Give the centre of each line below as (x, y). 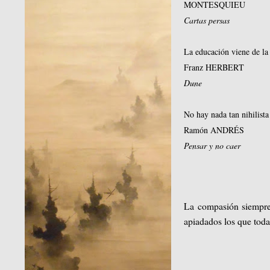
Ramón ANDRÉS (214, 130)
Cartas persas (207, 20)
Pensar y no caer (212, 146)
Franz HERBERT (214, 67)
